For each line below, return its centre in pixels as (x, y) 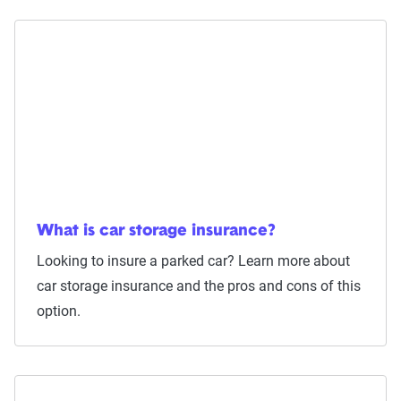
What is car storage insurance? (156, 231)
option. (59, 311)
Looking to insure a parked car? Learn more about (193, 261)
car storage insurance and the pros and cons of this (199, 286)
